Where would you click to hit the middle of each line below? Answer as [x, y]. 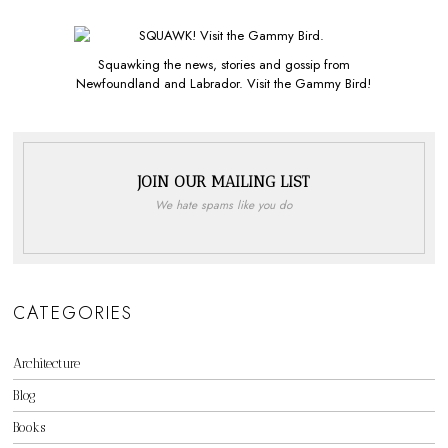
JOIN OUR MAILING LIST [223, 182]
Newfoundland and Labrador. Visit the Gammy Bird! [224, 84]
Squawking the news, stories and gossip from [223, 65]
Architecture [47, 364]
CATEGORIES [73, 313]
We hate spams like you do [224, 205]
